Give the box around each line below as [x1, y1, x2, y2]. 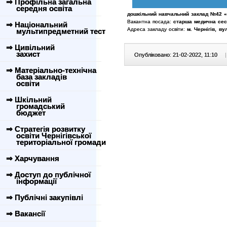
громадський [4, 102, 65, 110]
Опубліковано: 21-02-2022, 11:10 [134, 52, 219, 58]
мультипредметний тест [4, 27, 105, 35]
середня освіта [4, 4, 72, 13]
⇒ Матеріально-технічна [6, 66, 96, 74]
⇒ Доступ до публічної [6, 170, 91, 179]
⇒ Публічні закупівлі [6, 193, 83, 202]
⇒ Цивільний [6, 43, 55, 52]
